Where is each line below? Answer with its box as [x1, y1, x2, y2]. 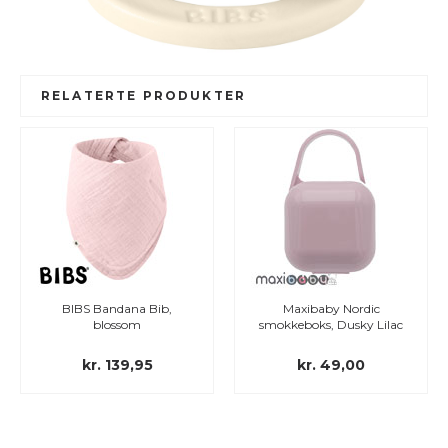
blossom [93, 317, 141, 332]
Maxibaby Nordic [282, 301, 380, 316]
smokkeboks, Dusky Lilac [259, 317, 403, 332]
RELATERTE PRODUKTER [41, 88, 247, 103]
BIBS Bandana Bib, [62, 301, 172, 316]
